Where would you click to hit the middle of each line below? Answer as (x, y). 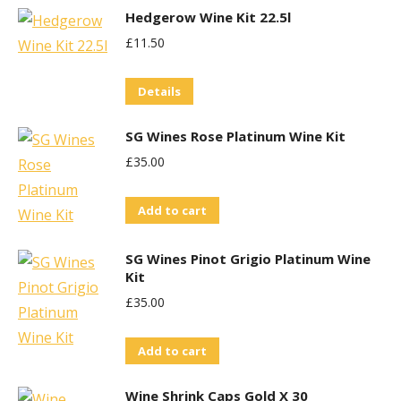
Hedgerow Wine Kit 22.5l (208, 17)
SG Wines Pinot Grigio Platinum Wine (248, 259)
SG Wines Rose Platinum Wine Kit (235, 136)
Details (159, 91)
